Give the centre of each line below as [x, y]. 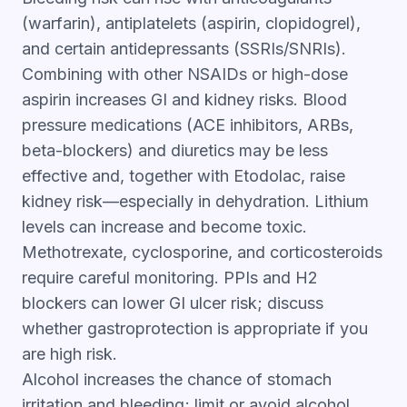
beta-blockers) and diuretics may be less [175, 150]
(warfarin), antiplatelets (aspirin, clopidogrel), [191, 23]
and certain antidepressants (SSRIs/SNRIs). [184, 49]
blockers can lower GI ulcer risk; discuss [173, 303]
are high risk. [69, 354]
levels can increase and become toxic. [164, 227]
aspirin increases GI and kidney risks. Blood [184, 99]
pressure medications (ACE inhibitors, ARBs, [188, 125]
